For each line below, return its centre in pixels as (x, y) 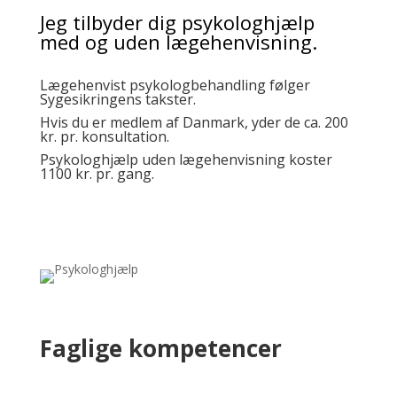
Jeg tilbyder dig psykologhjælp (177, 22)
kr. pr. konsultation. (104, 136)
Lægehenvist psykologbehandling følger (175, 85)
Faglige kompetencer (160, 348)
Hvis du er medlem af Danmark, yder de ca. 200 (194, 122)
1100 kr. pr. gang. (98, 174)
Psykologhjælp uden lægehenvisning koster (186, 160)
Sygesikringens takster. (119, 99)
